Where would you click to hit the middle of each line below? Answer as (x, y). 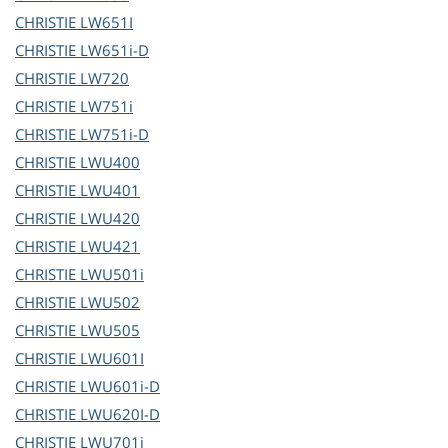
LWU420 (110, 218)
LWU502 (110, 302)
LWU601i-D (120, 386)
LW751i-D (114, 134)
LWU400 (110, 162)
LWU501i (112, 274)
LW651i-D (114, 50)
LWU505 (110, 330)
